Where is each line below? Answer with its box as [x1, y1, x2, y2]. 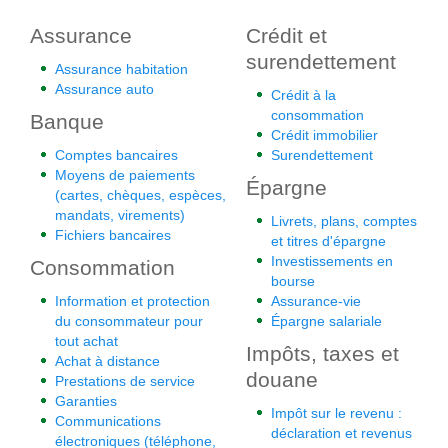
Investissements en [271, 253, 393, 269]
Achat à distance [55, 353, 160, 369]
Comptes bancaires [55, 147, 178, 163]
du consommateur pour [55, 313, 203, 329]
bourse [271, 273, 315, 289]
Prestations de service [55, 373, 195, 389]
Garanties [55, 393, 117, 409]
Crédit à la [271, 87, 336, 103]
